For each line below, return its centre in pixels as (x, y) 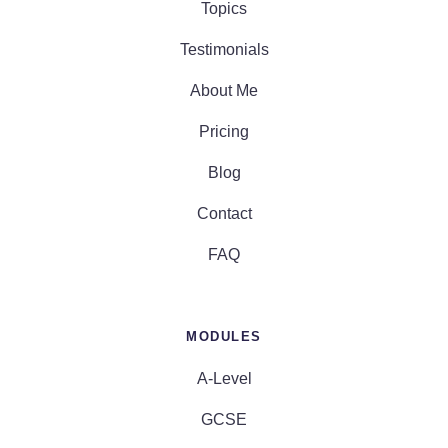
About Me (224, 90)
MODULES (224, 336)
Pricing (224, 131)
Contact (224, 213)
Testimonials (224, 49)
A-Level (224, 378)
